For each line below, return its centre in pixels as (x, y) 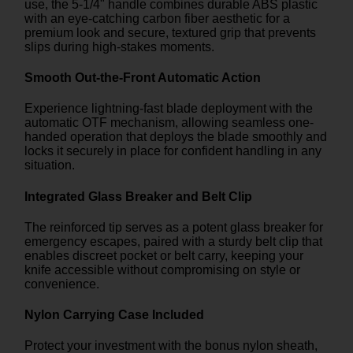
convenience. (62, 284)
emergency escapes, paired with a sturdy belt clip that (173, 241)
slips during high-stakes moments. (119, 46)
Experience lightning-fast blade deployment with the (169, 109)
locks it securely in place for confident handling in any (173, 151)
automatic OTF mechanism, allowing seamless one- (169, 123)
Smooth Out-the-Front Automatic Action (143, 78)
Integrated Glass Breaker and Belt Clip (138, 196)
